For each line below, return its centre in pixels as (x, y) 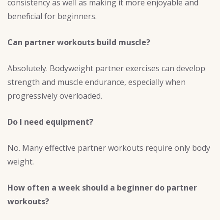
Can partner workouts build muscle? (79, 42)
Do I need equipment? (50, 122)
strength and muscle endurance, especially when (96, 82)
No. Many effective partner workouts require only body (109, 148)
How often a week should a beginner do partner (102, 187)
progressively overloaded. (55, 96)
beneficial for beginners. (52, 16)
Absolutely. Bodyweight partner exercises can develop (106, 68)
